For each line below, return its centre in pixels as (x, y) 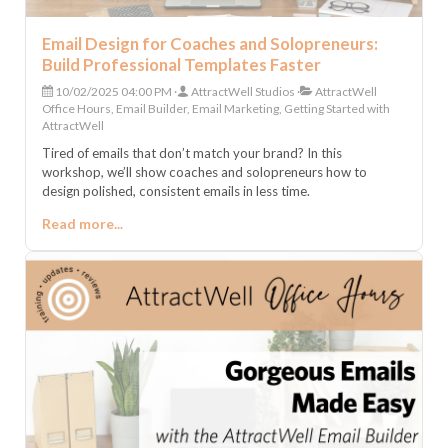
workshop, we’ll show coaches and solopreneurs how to (204, 172)
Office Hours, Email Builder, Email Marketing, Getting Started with (216, 109)
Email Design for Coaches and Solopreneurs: (210, 44)
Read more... (82, 224)
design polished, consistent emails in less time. (176, 191)
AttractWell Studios (242, 92)
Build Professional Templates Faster (181, 65)
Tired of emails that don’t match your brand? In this (192, 153)
